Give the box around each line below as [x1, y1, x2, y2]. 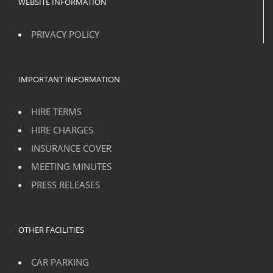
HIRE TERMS [31, 105, 82, 118]
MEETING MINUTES [31, 160, 112, 172]
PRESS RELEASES [31, 178, 100, 191]
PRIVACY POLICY [31, 27, 99, 40]
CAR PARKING [31, 255, 89, 268]
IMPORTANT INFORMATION [18, 73, 120, 85]
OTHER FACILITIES [18, 224, 84, 235]
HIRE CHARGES [31, 123, 93, 136]
